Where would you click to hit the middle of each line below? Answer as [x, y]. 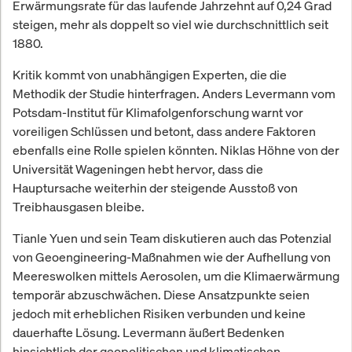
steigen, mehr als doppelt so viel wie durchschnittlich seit [170, 24]
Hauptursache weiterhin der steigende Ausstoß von [155, 187]
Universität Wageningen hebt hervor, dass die [138, 169]
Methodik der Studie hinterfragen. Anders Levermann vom [174, 93]
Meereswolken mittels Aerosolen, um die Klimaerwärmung [176, 275]
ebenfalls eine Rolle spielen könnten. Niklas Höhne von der [176, 150]
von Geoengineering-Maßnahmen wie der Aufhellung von [172, 257]
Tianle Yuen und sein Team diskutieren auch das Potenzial [172, 238]
